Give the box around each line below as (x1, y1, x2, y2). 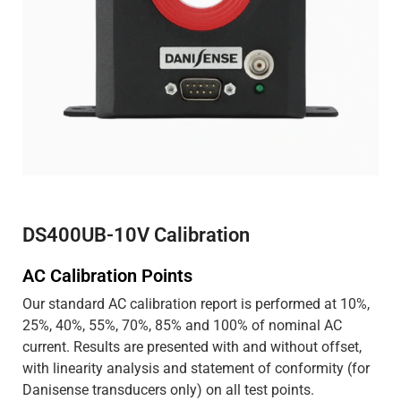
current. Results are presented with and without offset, (22, 338, 362, 355)
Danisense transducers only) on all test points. (22, 381, 314, 398)
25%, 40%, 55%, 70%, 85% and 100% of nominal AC (22, 317, 342, 334)
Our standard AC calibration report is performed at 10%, (22, 295, 370, 312)
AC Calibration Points (22, 265, 192, 286)
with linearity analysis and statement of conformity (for (22, 360, 370, 377)
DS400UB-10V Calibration (22, 224, 250, 246)
